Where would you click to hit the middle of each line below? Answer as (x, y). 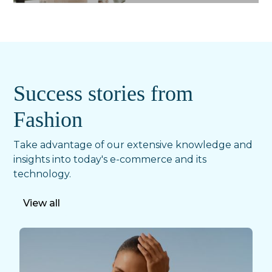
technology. (42, 174)
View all (42, 203)
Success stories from (104, 94)
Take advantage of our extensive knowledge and (133, 145)
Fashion (48, 120)
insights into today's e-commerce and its (110, 160)
